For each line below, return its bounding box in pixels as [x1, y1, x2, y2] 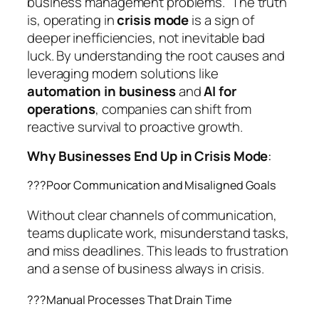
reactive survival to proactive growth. [27, 117, 244, 136]
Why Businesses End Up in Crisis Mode [27, 147, 268, 166]
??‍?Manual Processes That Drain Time [27, 292, 232, 308]
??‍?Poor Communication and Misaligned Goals [27, 177, 276, 193]
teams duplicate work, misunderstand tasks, [27, 224, 289, 243]
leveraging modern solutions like [27, 63, 219, 83]
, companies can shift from [95, 99, 251, 118]
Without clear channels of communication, [27, 206, 277, 225]
